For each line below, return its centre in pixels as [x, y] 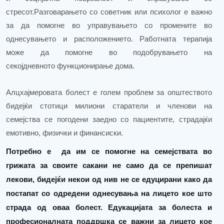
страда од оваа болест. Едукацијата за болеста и [109, 207]
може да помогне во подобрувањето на [109, 53]
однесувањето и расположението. [69, 39]
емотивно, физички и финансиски [63, 133]
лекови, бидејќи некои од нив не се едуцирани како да [109, 179]
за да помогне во [43, 26]
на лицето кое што [177, 193]
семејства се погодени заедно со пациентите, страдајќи [109, 120]
